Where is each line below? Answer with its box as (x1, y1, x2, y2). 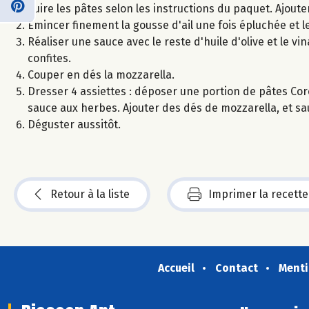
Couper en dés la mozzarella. (28, 68, 175, 81)
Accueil (157, 261, 195, 275)
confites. (28, 51, 71, 65)
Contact (215, 261, 258, 275)
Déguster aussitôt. (28, 117, 121, 131)
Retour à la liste (50, 187, 130, 201)
